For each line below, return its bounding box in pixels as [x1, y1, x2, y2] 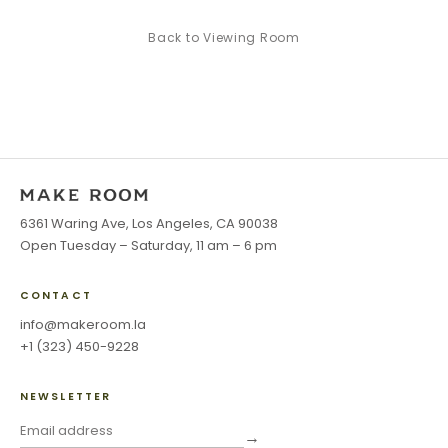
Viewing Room [203, 28, 300, 46]
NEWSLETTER [20, 388, 111, 404]
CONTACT [20, 287, 92, 303]
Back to [148, 28, 204, 46]
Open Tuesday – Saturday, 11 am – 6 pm [20, 235, 277, 255]
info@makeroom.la [20, 314, 146, 334]
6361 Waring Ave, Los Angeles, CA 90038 [20, 213, 278, 233]
